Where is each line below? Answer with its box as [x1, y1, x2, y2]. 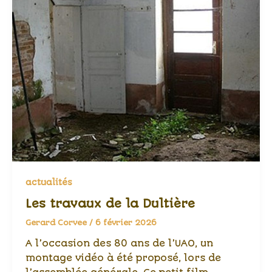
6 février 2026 [95, 217, 157, 227]
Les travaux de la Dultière [25, 196, 195, 211]
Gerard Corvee [25, 217, 89, 227]
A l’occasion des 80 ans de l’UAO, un [25, 238, 213, 250]
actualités [25, 177, 72, 188]
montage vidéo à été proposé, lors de [25, 253, 221, 264]
